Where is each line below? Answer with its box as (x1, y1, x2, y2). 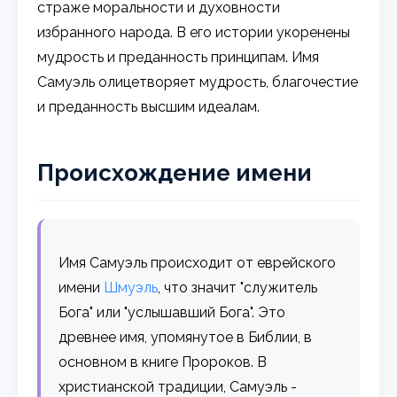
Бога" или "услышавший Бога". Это (58, 303, 286, 321)
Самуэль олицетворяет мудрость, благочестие (37, 73, 359, 90)
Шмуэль (104, 278, 159, 296)
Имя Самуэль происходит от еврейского (58, 253, 337, 271)
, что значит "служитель (158, 278, 318, 296)
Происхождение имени (37, 159, 313, 186)
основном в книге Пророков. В (58, 353, 268, 370)
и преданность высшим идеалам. (37, 97, 261, 115)
